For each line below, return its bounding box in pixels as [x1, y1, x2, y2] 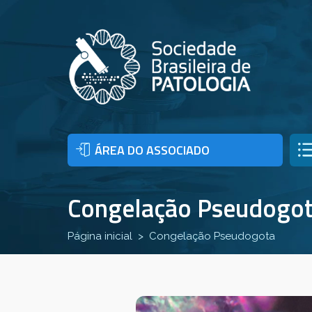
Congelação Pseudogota [149, 230, 275, 243]
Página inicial [68, 230, 132, 243]
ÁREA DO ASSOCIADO [95, 141, 210, 160]
